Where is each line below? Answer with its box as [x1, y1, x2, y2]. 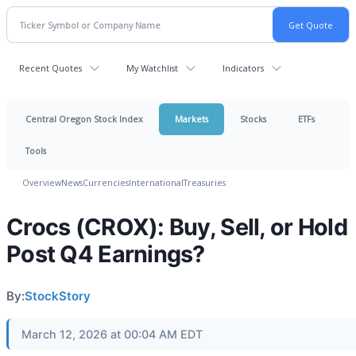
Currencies [83, 176, 129, 188]
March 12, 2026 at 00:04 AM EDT [21, 327, 203, 341]
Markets [175, 113, 208, 125]
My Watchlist [126, 62, 178, 74]
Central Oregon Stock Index [25, 113, 143, 125]
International [129, 176, 184, 188]
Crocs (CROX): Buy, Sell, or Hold [6, 213, 347, 241]
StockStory [25, 288, 91, 304]
